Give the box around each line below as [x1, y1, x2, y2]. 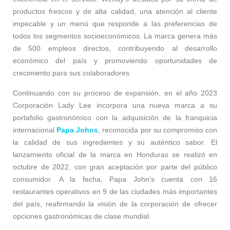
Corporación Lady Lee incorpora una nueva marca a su [13, 101, 217, 109]
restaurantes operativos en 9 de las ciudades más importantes [13, 187, 217, 196]
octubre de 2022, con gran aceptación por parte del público [13, 162, 217, 171]
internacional [13, 125, 57, 134]
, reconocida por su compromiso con [98, 125, 218, 134]
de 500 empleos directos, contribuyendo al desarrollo [13, 44, 217, 52]
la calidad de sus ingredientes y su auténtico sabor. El [13, 138, 217, 146]
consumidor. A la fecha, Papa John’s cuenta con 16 [13, 175, 217, 183]
